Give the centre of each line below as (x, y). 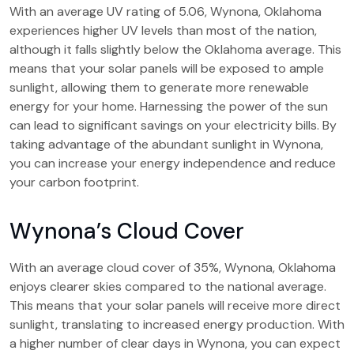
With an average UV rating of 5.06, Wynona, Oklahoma (166, 11)
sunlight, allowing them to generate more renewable (159, 87)
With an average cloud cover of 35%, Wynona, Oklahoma (173, 267)
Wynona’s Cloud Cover (127, 231)
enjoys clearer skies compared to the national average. (168, 286)
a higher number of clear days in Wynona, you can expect (175, 343)
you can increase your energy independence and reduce (173, 163)
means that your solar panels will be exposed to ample (167, 68)
